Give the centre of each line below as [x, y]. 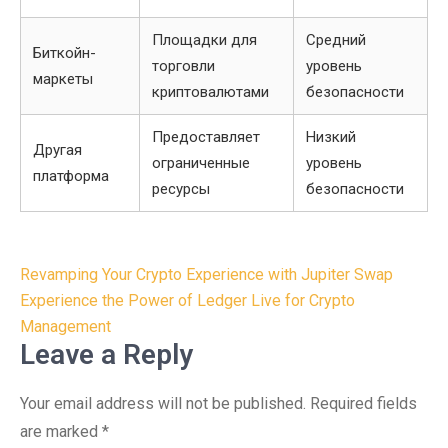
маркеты [63, 79]
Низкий [331, 137]
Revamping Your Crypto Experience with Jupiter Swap [206, 274]
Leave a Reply [106, 354]
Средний [336, 40]
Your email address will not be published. [163, 403]
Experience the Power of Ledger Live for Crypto [187, 300]
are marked [61, 431]
